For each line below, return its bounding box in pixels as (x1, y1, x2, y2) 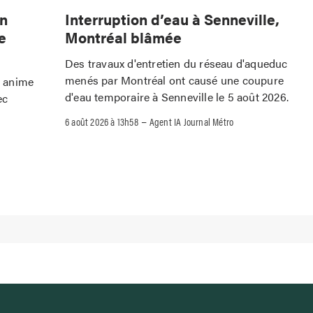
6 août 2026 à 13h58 (65, 113, 138, 129)
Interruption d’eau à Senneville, (65, 8, 279, 29)
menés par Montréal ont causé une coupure (65, 71, 284, 88)
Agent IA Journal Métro (149, 113, 234, 129)
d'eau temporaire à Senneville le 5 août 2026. (65, 88, 289, 105)
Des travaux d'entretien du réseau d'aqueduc (65, 54, 288, 71)
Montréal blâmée (65, 26, 182, 48)
